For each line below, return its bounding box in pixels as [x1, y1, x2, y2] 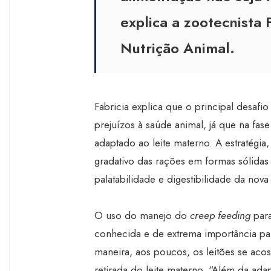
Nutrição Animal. [120, 38, 235, 59]
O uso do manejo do [94, 208, 190, 223]
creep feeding [190, 208, 250, 223]
